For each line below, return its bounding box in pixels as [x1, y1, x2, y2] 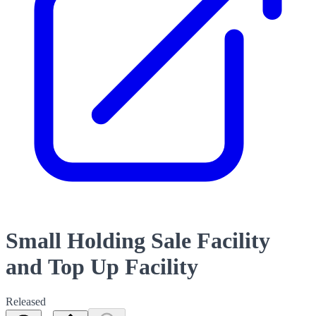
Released [6, 295, 46, 308]
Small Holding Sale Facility [6, 228, 270, 254]
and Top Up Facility [6, 254, 198, 280]
